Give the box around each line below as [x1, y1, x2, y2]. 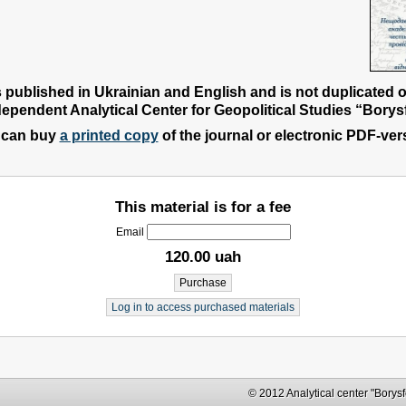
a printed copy [59, 127, 159, 143]
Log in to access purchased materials [111, 301, 295, 314]
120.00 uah [165, 247, 241, 266]
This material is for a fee [115, 198, 291, 216]
